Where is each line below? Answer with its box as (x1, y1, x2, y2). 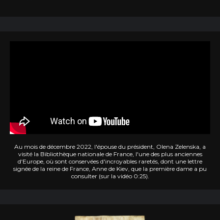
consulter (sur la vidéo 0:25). (71, 172, 149, 180)
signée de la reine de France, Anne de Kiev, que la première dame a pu (13, 165, 207, 173)
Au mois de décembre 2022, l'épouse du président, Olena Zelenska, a (14, 143, 206, 151)
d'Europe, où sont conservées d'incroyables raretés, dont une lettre (18, 158, 202, 165)
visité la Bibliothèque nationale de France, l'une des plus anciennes (18, 150, 202, 158)
